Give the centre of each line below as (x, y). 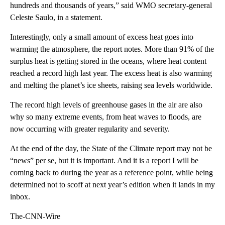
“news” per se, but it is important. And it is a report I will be (104, 160)
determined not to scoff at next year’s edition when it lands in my (113, 184)
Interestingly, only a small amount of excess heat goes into (102, 37)
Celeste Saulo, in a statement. (56, 17)
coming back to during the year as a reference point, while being (111, 172)
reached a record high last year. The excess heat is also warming (111, 73)
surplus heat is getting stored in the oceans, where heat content (108, 61)
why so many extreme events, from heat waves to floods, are (106, 117)
